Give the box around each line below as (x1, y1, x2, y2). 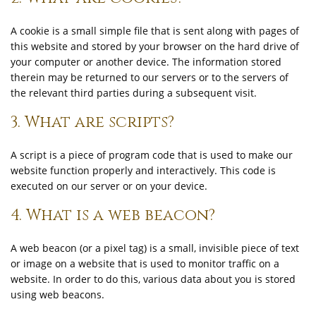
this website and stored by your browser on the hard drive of (11, 39, 299, 53)
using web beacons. (11, 288, 104, 301)
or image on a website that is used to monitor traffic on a (11, 257, 279, 270)
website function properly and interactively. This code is (11, 164, 276, 177)
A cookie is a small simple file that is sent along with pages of (11, 24, 299, 37)
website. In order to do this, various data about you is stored (11, 272, 296, 286)
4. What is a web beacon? (11, 205, 215, 226)
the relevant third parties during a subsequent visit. (11, 86, 257, 99)
